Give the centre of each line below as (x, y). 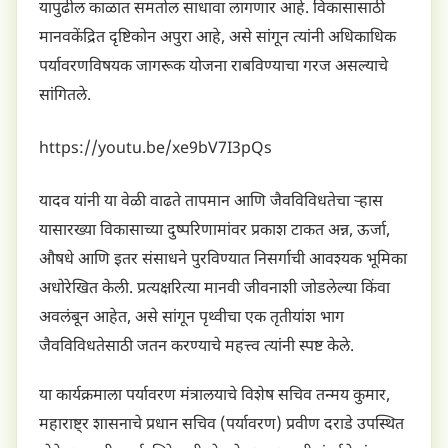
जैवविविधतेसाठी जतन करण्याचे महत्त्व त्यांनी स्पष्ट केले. (196, 348)
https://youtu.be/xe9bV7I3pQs (155, 150)
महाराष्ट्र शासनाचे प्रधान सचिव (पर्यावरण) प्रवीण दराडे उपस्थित (221, 426)
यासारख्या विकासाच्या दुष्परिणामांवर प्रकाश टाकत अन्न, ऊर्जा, (214, 232)
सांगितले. (65, 97)
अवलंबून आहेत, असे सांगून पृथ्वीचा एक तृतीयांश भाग (191, 319)
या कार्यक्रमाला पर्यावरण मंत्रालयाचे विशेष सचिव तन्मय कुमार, (214, 397)
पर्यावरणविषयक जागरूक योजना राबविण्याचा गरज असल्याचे (213, 68)
